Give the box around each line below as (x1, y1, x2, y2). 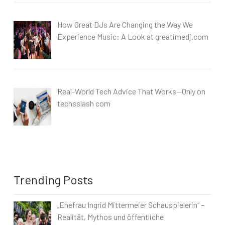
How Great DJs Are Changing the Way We (57, 20, 193, 30)
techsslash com (57, 98, 110, 108)
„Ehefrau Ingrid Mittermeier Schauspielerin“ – (57, 199, 204, 209)
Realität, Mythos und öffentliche (57, 211, 164, 221)
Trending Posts (14, 172, 93, 187)
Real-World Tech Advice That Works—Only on (57, 86, 205, 96)
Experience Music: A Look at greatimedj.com (57, 32, 208, 42)
